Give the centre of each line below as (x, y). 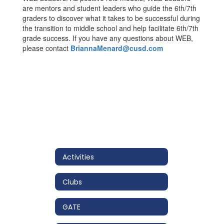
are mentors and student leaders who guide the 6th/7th (109, 8)
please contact (46, 48)
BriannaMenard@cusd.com (117, 48)
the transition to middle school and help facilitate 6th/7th (110, 28)
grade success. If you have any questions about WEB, (108, 38)
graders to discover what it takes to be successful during (111, 18)
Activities (78, 157)
